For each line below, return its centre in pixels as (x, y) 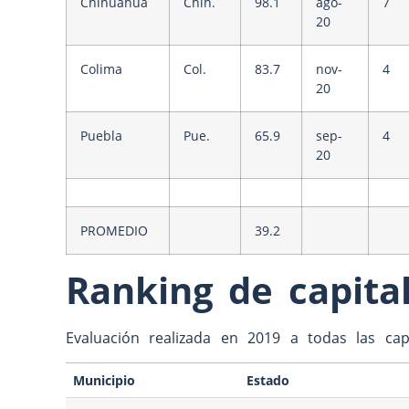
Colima (101, 68)
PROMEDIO (114, 230)
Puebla (101, 135)
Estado (268, 381)
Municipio (105, 381)
